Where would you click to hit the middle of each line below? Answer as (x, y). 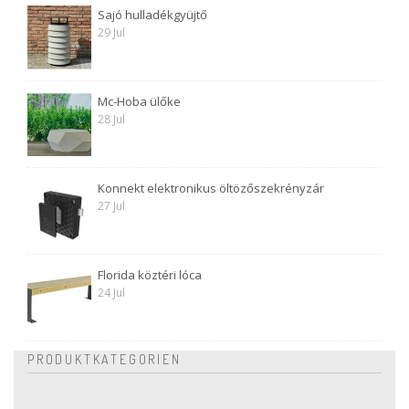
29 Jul (111, 33)
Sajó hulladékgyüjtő (152, 15)
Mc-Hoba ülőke (139, 102)
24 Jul (111, 293)
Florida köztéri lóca (150, 275)
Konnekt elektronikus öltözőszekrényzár (211, 189)
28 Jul (111, 120)
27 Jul (111, 206)
